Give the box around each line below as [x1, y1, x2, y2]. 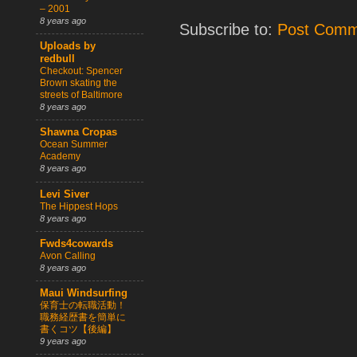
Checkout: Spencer [40, 65, 123, 77]
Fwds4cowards [40, 237, 113, 249]
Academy [40, 151, 80, 163]
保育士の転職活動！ [40, 300, 126, 312]
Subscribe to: [179, 20, 277, 38]
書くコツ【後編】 [40, 324, 116, 335]
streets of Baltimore [40, 89, 123, 101]
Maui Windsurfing [40, 288, 127, 300]
